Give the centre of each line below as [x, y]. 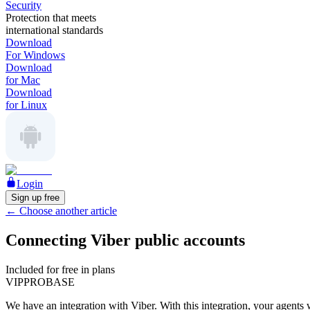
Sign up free [35, 198]
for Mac [23, 80]
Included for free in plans [60, 269]
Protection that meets [51, 18]
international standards [54, 30]
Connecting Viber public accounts [125, 240]
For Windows [35, 55]
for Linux [26, 105]
